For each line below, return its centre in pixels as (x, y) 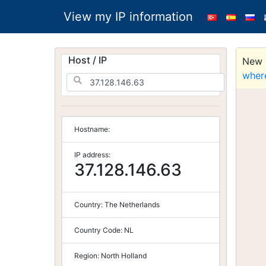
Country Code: (99, 230)
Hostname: (92, 129)
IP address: (92, 155)
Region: (88, 256)
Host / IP (88, 60)
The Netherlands (132, 205)
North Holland (124, 256)
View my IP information (128, 17)
